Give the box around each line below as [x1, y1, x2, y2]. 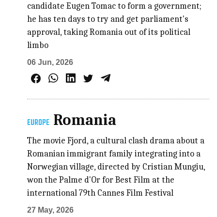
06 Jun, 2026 [27, 58, 74, 66]
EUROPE [27, 117, 50, 130]
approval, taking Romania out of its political [27, 27, 191, 37]
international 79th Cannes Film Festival [27, 188, 174, 199]
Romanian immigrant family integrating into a [27, 149, 201, 159]
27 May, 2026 [27, 206, 74, 215]
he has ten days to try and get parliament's [27, 14, 189, 24]
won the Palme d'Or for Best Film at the [27, 175, 175, 186]
